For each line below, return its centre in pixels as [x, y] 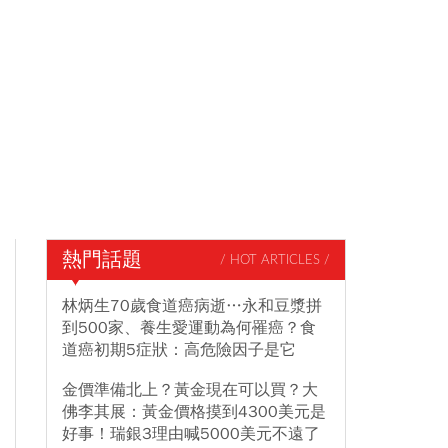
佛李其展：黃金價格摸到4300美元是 [194, 412]
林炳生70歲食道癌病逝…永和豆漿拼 [192, 306]
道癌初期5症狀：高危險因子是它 [179, 350]
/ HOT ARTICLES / [275, 260]
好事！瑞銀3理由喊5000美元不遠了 [191, 434]
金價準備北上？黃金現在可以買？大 [190, 390]
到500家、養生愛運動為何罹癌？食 [189, 328]
